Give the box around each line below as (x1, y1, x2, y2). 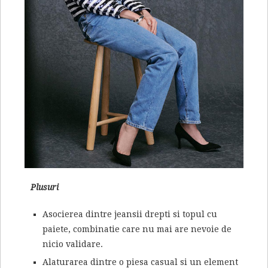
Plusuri (31, 182, 59, 193)
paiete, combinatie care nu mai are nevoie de (42, 224, 232, 234)
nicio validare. (42, 239, 103, 249)
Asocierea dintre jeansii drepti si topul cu (42, 209, 217, 220)
